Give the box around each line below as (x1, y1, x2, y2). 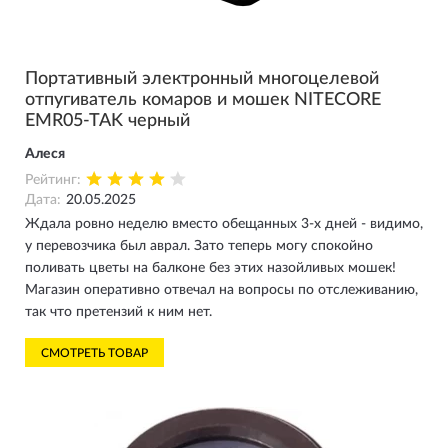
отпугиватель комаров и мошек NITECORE (25, 91, 381, 109)
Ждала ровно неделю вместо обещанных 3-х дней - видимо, (25, 217, 423, 231)
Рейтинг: (25, 173, 81, 187)
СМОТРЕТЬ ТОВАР (41, 347, 148, 359)
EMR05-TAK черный (25, 112, 190, 130)
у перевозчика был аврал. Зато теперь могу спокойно (25, 239, 373, 253)
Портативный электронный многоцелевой (25, 70, 379, 88)
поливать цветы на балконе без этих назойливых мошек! (25, 261, 396, 275)
